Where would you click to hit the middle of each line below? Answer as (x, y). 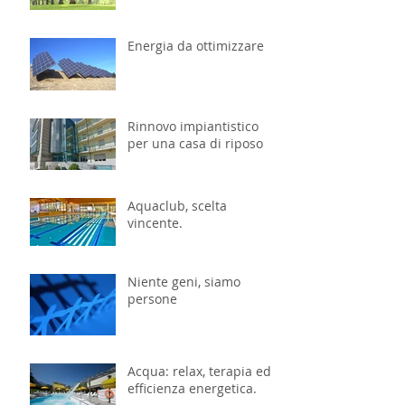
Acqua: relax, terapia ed (199, 371)
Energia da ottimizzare (196, 45)
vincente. (155, 222)
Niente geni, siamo (184, 281)
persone (152, 298)
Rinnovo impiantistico (193, 126)
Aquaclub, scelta (177, 205)
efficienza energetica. (192, 388)
